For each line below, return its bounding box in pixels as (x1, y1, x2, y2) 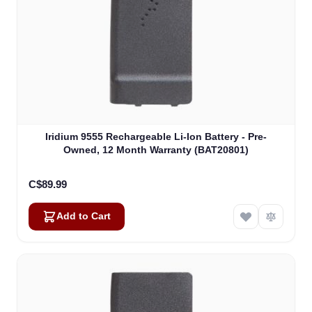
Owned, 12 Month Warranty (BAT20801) (63, 143, 249, 155)
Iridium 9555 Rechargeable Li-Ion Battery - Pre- (45, 130, 267, 142)
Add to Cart (56, 210, 111, 221)
